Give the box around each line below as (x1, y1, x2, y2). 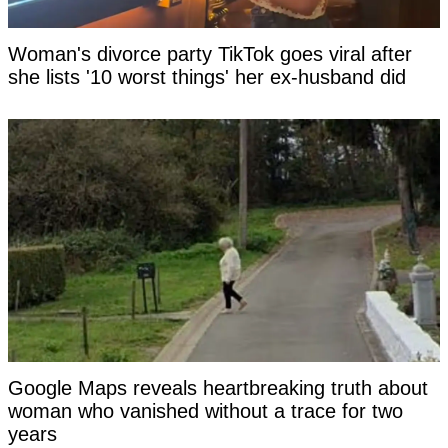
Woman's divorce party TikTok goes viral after (8, 43, 412, 66)
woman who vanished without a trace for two (8, 400, 403, 423)
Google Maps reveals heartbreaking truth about (8, 377, 428, 400)
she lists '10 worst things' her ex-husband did (8, 66, 406, 89)
